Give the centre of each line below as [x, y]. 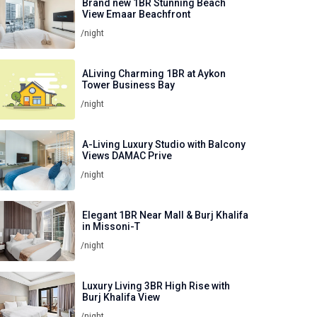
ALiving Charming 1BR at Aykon [154, 73]
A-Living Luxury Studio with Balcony [164, 144]
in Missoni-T [111, 226]
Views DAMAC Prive [127, 155]
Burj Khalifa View [121, 297]
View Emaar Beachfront [136, 14]
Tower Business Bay [128, 85]
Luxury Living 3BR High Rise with [156, 286]
